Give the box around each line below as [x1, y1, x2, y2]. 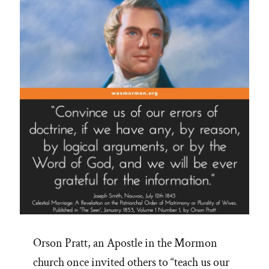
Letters [125, 29, 159, 40]
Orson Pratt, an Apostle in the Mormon [33, 235, 217, 252]
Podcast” [125, 46, 165, 57]
